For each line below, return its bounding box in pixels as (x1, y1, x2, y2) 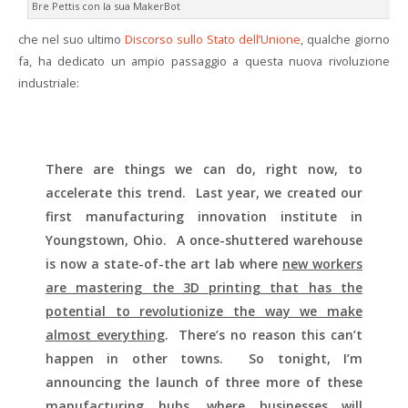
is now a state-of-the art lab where (46, 255, 282, 272)
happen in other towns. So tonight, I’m (46, 350, 362, 367)
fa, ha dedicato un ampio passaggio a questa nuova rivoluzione (18, 53, 390, 69)
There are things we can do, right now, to (46, 160, 362, 178)
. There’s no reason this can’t (164, 326, 363, 343)
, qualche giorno (301, 31, 390, 47)
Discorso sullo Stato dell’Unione (125, 31, 301, 47)
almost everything (46, 326, 165, 343)
